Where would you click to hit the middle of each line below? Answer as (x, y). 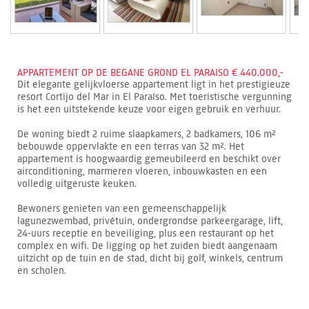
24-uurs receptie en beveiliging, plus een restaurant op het (146, 233)
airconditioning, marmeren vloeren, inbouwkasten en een (142, 171)
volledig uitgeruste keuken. (77, 183)
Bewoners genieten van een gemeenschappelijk (122, 208)
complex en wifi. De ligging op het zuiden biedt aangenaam (147, 246)
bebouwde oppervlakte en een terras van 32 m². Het (131, 146)
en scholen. (42, 270)
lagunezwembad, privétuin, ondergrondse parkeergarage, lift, (150, 221)
